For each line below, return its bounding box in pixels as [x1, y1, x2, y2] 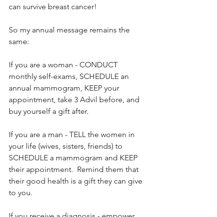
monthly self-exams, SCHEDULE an [9, 71, 131, 81]
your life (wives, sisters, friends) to [9, 141, 124, 151]
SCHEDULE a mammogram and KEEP [9, 153, 139, 162]
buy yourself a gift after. [9, 106, 89, 116]
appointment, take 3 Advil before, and [9, 94, 141, 104]
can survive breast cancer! [9, 1, 97, 11]
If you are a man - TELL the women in [9, 129, 137, 139]
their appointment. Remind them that [9, 164, 140, 174]
